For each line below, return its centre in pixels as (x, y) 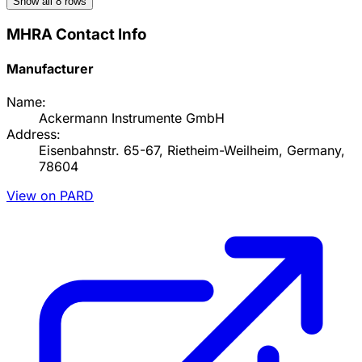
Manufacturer (50, 68)
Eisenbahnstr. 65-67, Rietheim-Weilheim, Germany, (192, 151)
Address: (34, 135)
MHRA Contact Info (76, 34)
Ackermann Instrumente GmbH (132, 118)
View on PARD (50, 196)
